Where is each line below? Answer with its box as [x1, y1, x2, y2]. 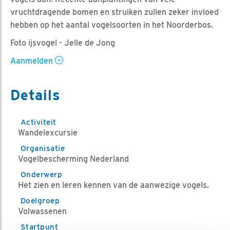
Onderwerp [21, 169, 63, 179]
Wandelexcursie [18, 127, 78, 138]
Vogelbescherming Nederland [18, 154, 129, 164]
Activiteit [21, 117, 56, 127]
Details [10, 86, 61, 104]
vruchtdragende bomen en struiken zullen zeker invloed [10, 7, 219, 17]
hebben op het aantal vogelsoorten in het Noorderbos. [10, 20, 213, 30]
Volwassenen [18, 206, 67, 216]
